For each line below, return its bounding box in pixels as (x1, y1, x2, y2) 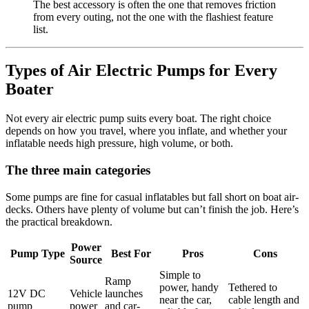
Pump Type (10, 247, 65, 259)
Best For (110, 247, 151, 259)
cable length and (228, 293, 299, 306)
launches (105, 287, 143, 299)
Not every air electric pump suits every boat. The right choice (6, 112, 271, 125)
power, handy (159, 281, 219, 293)
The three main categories (6, 163, 150, 178)
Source (70, 253, 102, 266)
